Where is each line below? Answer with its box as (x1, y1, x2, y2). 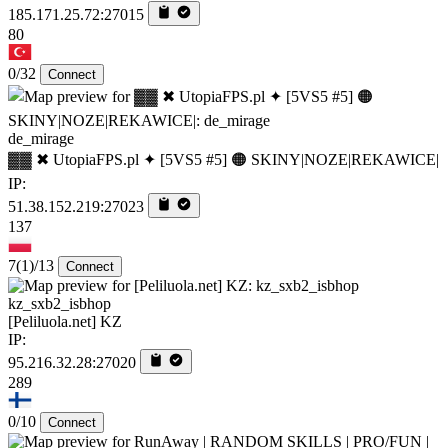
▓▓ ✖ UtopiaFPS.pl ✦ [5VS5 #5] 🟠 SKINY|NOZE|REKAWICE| (8, 151, 439, 169)
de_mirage (8, 130, 74, 148)
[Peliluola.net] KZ (8, 313, 122, 331)
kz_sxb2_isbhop (8, 295, 111, 313)
